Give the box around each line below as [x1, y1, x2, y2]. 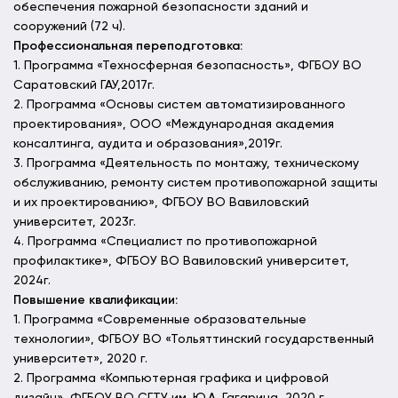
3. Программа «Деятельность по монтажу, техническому [13, 157, 359, 170]
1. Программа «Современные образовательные [13, 314, 306, 326]
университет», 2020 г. [13, 353, 147, 365]
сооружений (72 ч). [13, 20, 125, 33]
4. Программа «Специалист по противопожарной [13, 235, 317, 248]
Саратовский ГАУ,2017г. [13, 79, 155, 92]
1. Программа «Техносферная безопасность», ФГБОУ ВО [13, 60, 362, 72]
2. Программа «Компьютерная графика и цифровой [13, 372, 329, 385]
